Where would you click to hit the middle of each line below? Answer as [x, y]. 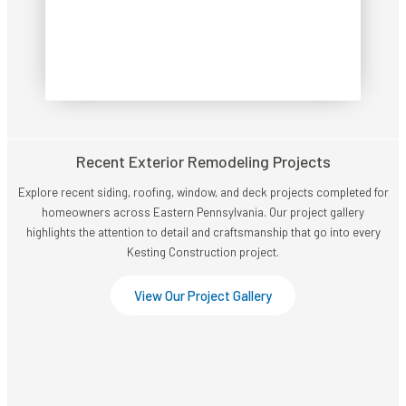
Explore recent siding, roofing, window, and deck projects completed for [203, 192]
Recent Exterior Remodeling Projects [203, 161]
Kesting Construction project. [203, 251]
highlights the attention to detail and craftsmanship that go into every [203, 232]
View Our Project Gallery [203, 295]
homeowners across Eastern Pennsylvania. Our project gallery [203, 212]
